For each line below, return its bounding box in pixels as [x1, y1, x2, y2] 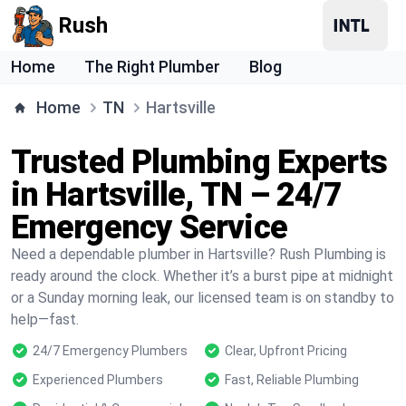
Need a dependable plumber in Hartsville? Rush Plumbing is [11, 246, 386, 263]
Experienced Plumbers [33, 372, 163, 387]
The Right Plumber [84, 57, 220, 76]
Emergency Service [11, 208, 287, 246]
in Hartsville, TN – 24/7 [11, 176, 343, 214]
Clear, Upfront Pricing [225, 343, 347, 358]
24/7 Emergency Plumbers [33, 343, 188, 358]
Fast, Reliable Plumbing [225, 372, 359, 387]
